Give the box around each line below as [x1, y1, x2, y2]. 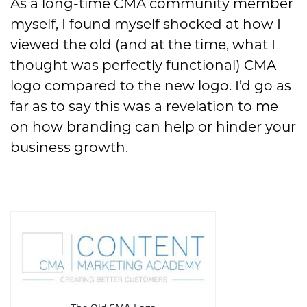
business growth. [10, 138, 128, 156]
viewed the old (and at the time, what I [10, 36, 275, 53]
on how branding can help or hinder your [10, 118, 296, 135]
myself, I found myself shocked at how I [10, 15, 281, 32]
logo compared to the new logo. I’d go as [10, 77, 291, 94]
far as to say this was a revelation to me [10, 97, 278, 114]
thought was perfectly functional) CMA [10, 56, 276, 73]
